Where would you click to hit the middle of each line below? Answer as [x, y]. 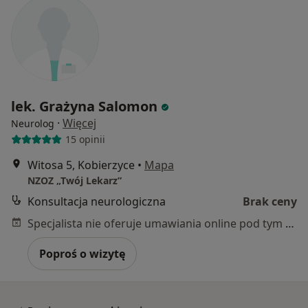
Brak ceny [270, 201]
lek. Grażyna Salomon [84, 106]
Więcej [79, 123]
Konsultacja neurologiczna [97, 201]
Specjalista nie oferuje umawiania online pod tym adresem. [290, 223]
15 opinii [85, 140]
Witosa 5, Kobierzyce [81, 165]
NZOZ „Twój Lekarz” [75, 180]
